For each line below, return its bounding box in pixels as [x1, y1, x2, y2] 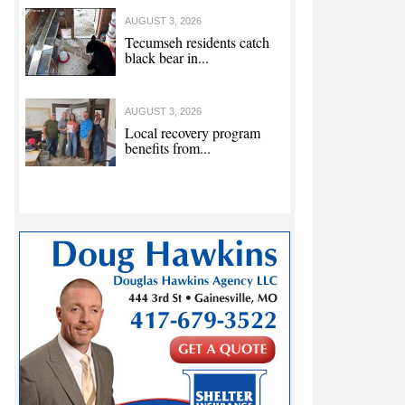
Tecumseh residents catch [125, 33, 269, 52]
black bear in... [125, 48, 209, 68]
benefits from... [125, 138, 211, 158]
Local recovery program [125, 123, 260, 143]
